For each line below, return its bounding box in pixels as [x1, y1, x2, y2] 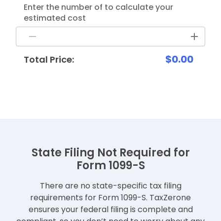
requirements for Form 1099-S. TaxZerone [30, 192, 191, 204]
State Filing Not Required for [31, 145, 190, 161]
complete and [137, 204, 193, 216]
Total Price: [24, 53, 74, 66]
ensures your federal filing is [28, 204, 136, 216]
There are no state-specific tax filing [39, 180, 182, 192]
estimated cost [24, 12, 86, 24]
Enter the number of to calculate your [24, 1, 173, 13]
